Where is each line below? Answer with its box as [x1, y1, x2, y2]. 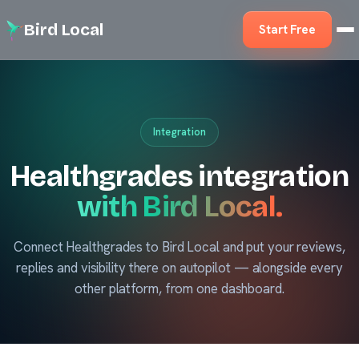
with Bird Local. [76, 189, 283, 224]
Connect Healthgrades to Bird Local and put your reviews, [14, 238, 345, 256]
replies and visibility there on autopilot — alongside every [15, 259, 344, 276]
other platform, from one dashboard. [75, 280, 284, 297]
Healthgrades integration [10, 159, 349, 194]
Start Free [259, 22, 316, 38]
